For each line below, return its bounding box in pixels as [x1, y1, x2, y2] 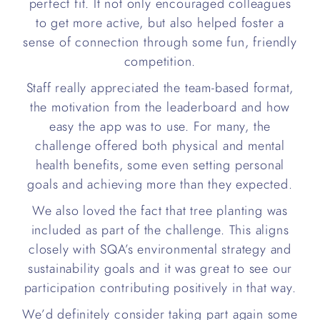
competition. [124, 52, 196, 70]
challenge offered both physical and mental [35, 136, 285, 154]
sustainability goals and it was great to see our [27, 259, 293, 277]
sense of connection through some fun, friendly [23, 33, 297, 51]
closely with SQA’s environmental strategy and [29, 240, 291, 258]
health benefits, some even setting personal [35, 156, 285, 174]
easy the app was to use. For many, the [49, 117, 271, 135]
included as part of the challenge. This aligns [31, 221, 289, 239]
